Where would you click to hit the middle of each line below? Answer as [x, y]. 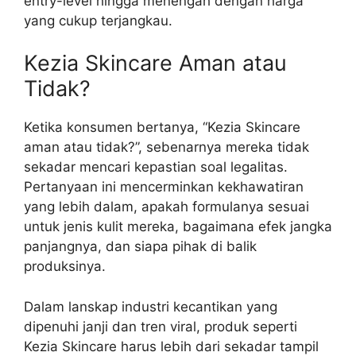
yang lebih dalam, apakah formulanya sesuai [166, 207]
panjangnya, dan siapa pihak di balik [140, 247]
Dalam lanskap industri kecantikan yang [151, 306]
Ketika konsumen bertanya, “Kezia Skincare [162, 128]
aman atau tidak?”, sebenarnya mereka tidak [166, 147]
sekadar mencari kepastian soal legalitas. [156, 167]
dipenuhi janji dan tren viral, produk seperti [161, 326]
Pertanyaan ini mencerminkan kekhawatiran [164, 187]
